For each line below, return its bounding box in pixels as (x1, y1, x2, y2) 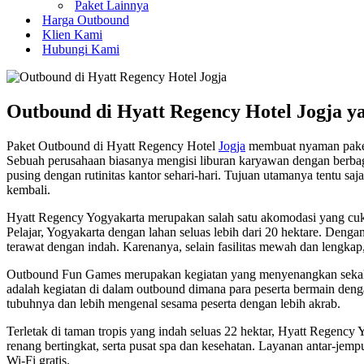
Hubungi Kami (42, 42, 119, 56)
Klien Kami (42, 28, 102, 41)
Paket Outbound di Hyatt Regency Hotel (6, 138, 219, 153)
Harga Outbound (42, 13, 129, 27)
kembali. (6, 182, 50, 197)
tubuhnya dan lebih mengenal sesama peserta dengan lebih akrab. (6, 296, 340, 310)
